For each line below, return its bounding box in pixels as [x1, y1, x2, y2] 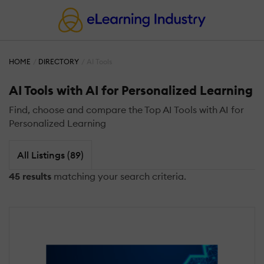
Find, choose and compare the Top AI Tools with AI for [9, 104, 244, 116]
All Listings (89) [16, 148, 84, 161]
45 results [9, 170, 51, 182]
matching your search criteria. [51, 170, 186, 182]
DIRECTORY [38, 57, 80, 67]
